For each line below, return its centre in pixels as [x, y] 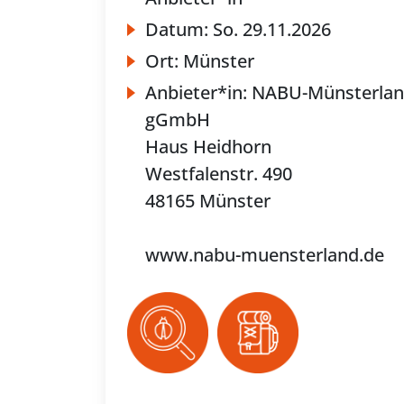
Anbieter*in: [198, 93]
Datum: [179, 30]
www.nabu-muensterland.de [265, 255]
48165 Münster [208, 201]
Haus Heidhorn [208, 147]
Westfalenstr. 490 [219, 174]
